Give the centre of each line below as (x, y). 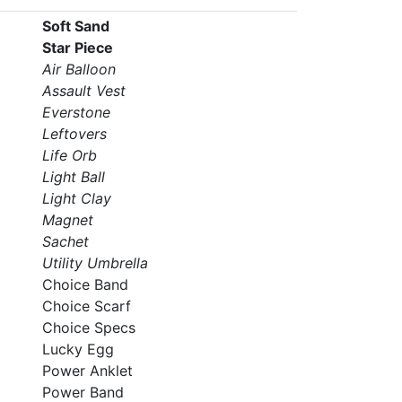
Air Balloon (79, 69)
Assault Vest (83, 91)
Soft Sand (75, 26)
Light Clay (76, 198)
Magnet (67, 220)
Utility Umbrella (95, 263)
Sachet (65, 241)
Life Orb (69, 155)
